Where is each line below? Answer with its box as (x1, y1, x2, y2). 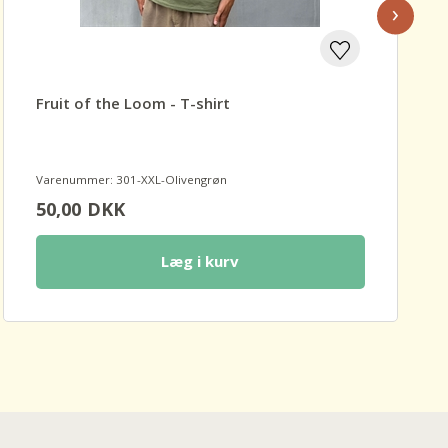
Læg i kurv (161, 251, 240, 272)
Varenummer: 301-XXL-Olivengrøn (35, 172, 227, 188)
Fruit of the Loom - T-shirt (35, 93, 230, 114)
